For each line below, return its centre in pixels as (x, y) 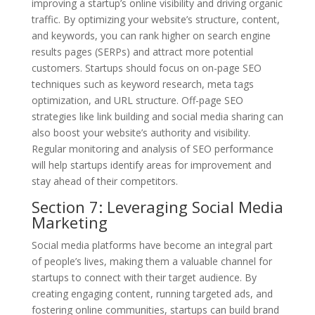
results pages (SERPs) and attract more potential (142, 51)
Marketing (69, 222)
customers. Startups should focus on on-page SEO (146, 67)
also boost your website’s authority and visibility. (141, 132)
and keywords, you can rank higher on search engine (151, 35)
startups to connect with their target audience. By (144, 277)
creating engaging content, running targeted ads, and (152, 293)
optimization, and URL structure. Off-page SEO (137, 100)
